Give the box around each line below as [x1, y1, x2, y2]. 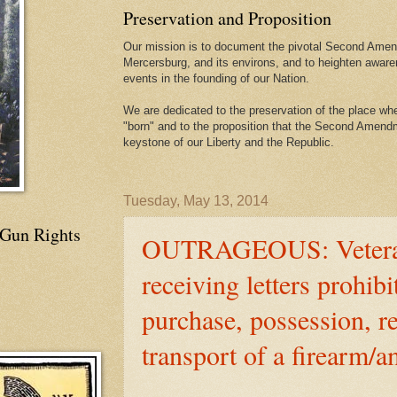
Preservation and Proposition [123, 6, 331, 30]
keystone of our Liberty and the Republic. [123, 136, 334, 149]
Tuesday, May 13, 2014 [123, 193, 269, 208]
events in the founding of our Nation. [123, 72, 309, 85]
